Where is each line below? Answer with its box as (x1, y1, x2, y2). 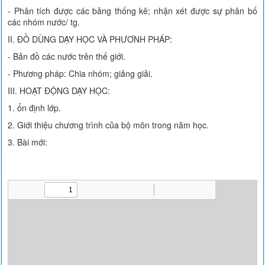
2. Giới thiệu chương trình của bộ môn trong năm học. (8, 119, 209, 131)
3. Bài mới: (8, 136, 48, 148)
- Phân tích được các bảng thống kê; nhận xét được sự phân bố (8, 5, 257, 17)
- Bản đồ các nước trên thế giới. (8, 50, 126, 62)
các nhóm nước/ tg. (8, 16, 80, 28)
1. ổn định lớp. (8, 102, 62, 114)
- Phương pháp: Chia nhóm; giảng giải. (8, 67, 153, 79)
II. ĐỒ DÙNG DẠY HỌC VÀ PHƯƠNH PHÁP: (8, 33, 173, 45)
